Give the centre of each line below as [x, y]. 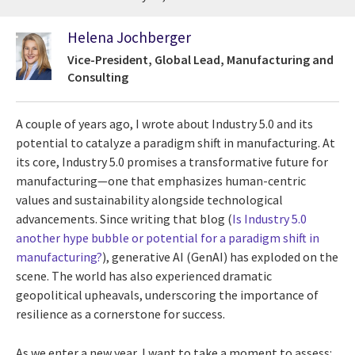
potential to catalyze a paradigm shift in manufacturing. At [176, 143]
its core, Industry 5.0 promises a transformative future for [172, 162]
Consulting [98, 77]
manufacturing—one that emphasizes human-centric [161, 181]
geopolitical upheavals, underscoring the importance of [167, 295]
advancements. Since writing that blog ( [124, 219]
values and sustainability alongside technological [149, 200]
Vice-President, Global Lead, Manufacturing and [200, 60]
